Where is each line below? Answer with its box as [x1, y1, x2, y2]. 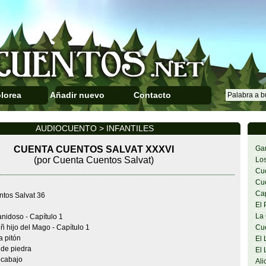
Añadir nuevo [49, 90, 104, 100]
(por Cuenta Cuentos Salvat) [34, 155, 154, 165]
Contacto [133, 90, 171, 100]
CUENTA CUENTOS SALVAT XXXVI [14, 144, 174, 154]
